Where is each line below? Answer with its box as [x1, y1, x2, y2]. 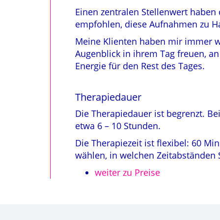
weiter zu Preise [95, 166, 160, 178]
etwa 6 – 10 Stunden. [75, 120, 161, 132]
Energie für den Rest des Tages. [75, 60, 205, 72]
